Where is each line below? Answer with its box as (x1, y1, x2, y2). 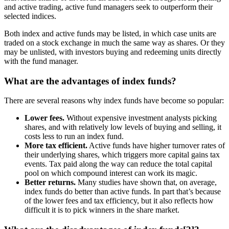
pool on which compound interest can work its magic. (25, 169, 197, 178)
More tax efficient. (25, 141, 87, 150)
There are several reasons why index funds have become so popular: (4, 96, 224, 105)
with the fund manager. (4, 56, 78, 65)
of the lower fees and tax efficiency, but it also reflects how (25, 196, 214, 205)
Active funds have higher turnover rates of (87, 141, 225, 150)
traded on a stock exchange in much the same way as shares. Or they (4, 38, 225, 47)
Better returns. (25, 178, 76, 187)
